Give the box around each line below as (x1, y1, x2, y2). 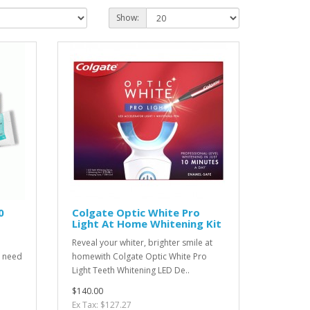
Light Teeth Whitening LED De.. (72, 264, 190, 276)
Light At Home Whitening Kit (72, 217, 222, 230)
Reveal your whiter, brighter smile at (72, 237, 213, 248)
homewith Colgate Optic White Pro (72, 250, 208, 262)
